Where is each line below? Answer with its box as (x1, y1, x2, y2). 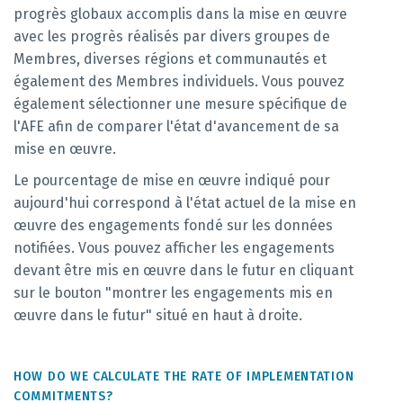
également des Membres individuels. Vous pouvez (13, 73, 345, 90)
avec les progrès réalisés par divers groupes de (13, 28, 330, 45)
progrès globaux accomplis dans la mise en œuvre (13, 5, 347, 22)
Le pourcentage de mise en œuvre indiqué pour (13, 172, 330, 189)
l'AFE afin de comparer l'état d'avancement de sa (13, 118, 339, 135)
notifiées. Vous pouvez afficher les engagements (13, 239, 335, 256)
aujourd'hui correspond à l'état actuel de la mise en (13, 194, 356, 211)
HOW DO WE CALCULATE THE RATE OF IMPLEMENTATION (13, 369, 354, 384)
